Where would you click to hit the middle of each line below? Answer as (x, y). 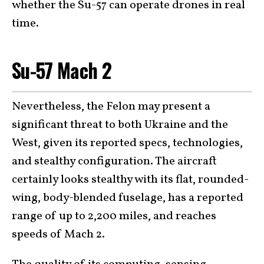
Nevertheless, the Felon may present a (111, 106)
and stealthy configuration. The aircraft (114, 161)
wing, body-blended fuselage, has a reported (128, 198)
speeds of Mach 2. (58, 234)
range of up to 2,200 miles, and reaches (114, 216)
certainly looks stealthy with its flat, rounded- (130, 179)
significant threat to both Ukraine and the (120, 125)
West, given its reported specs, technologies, (127, 143)
